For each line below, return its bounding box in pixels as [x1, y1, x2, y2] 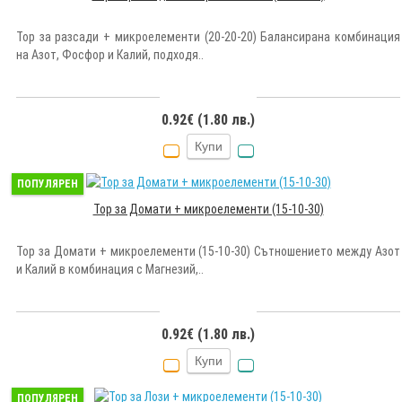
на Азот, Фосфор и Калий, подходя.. [16, 47, 204, 62]
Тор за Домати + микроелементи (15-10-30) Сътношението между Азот [16, 243, 400, 258]
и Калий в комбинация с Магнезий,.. [16, 261, 204, 276]
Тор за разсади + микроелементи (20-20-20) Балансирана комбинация [16, 29, 400, 44]
